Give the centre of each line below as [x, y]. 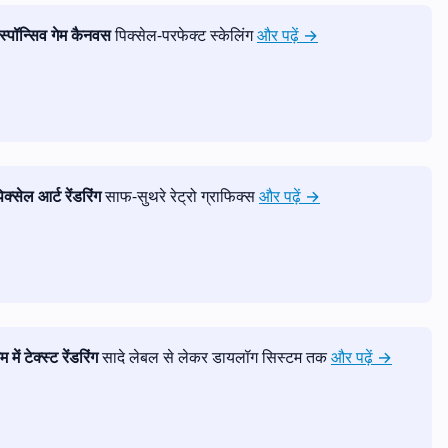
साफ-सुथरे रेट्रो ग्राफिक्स [180, 196]
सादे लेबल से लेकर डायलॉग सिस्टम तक [214, 357]
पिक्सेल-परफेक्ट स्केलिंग [184, 34]
